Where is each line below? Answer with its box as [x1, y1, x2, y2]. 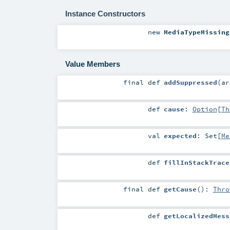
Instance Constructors [65, 9, 145, 18]
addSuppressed [163, 78, 217, 86]
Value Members [65, 60, 120, 69]
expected [163, 131, 197, 140]
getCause [163, 185, 197, 194]
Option [192, 105, 217, 113]
